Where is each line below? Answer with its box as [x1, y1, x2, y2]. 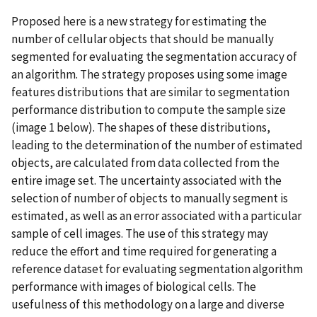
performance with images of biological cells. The [11, 279, 256, 295]
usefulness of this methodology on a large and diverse [11, 296, 284, 313]
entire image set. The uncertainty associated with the [11, 173, 282, 189]
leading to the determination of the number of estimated [11, 137, 303, 154]
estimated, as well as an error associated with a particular [11, 208, 301, 224]
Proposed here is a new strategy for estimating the [11, 13, 267, 30]
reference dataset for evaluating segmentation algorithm [11, 261, 303, 277]
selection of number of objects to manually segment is [11, 190, 288, 207]
